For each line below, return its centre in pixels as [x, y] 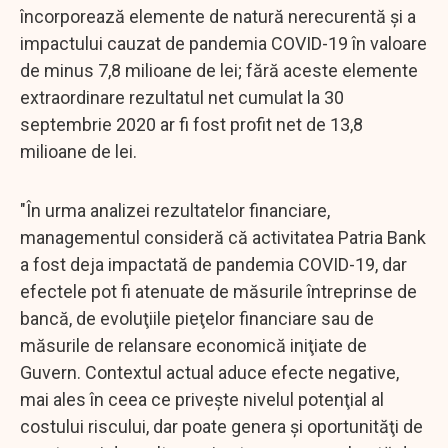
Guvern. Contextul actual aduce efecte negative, [209, 372]
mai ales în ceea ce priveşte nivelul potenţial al [202, 399]
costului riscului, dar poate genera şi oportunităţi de [221, 426]
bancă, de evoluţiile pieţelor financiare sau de [197, 318]
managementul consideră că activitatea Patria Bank [223, 237]
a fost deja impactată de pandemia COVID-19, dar [213, 264]
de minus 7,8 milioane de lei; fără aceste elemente [219, 70]
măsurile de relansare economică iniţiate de [193, 345]
